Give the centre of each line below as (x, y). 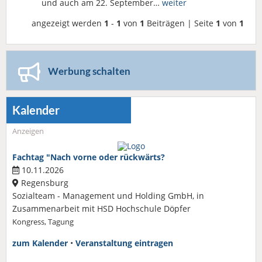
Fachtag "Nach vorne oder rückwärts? (89, 157)
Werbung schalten (89, 71)
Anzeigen (28, 132)
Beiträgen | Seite (180, 23)
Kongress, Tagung (43, 222)
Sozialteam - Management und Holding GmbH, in (108, 196)
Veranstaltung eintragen (124, 243)
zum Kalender (40, 243)
